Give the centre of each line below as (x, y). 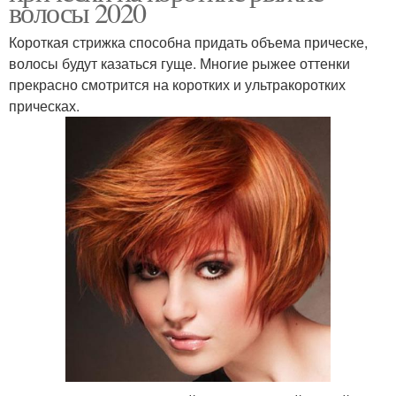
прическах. (44, 105)
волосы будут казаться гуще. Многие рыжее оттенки (179, 63)
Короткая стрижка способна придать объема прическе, (188, 42)
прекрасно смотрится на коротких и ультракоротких (177, 84)
